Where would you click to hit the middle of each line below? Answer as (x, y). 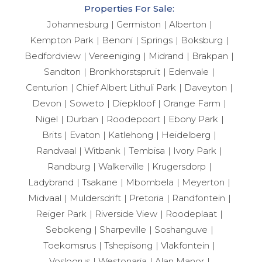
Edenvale (189, 72)
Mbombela (150, 182)
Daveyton (206, 88)
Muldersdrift (95, 198)
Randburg (68, 167)
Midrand (166, 56)
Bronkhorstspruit (125, 72)
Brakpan (210, 56)
